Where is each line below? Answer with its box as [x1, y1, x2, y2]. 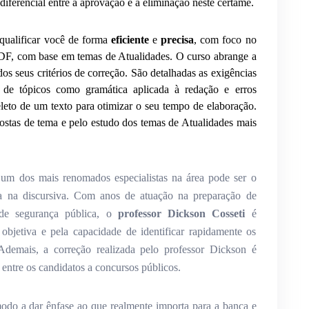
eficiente [110, 34, 149, 46]
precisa [161, 34, 195, 46]
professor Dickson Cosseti [117, 208, 246, 220]
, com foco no [194, 34, 257, 46]
